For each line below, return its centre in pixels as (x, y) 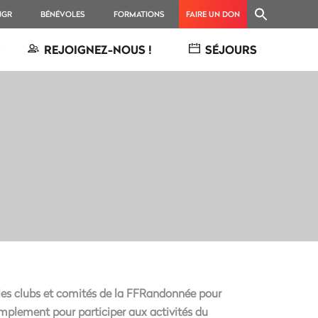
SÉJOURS (231, 49)
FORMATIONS (139, 14)
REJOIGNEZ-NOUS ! (98, 49)
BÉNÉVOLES (63, 14)
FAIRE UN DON (213, 14)
